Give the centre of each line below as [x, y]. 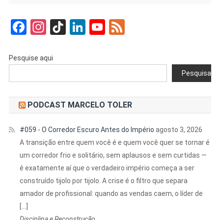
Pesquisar [198, 73]
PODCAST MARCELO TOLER [80, 105]
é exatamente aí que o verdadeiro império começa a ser [107, 168]
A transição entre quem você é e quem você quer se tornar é [114, 142]
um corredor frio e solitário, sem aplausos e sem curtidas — [113, 155]
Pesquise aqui [31, 58]
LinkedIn [114, 27]
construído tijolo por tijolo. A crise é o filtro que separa [103, 180]
